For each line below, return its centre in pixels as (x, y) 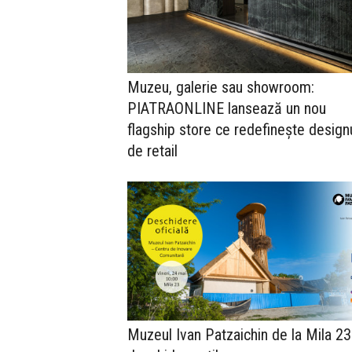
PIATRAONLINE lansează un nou (227, 108)
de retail (152, 150)
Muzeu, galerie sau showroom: (221, 87)
